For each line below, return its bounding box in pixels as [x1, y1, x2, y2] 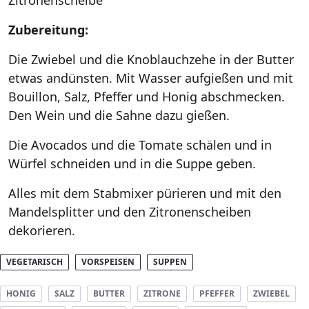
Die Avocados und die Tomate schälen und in [8, 136, 272, 153]
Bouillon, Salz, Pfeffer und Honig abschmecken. [8, 88, 285, 105]
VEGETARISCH [6, 255, 63, 268]
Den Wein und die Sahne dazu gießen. [8, 106, 230, 123]
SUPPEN [153, 255, 187, 268]
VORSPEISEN [81, 255, 134, 268]
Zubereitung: [8, 21, 88, 38]
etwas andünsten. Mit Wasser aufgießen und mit [8, 69, 293, 86]
